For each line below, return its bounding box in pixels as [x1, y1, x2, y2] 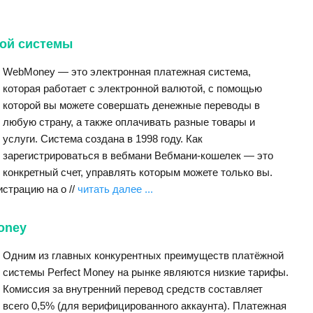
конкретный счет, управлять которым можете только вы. [3, 166, 272, 178]
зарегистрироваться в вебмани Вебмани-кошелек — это [3, 150, 273, 161]
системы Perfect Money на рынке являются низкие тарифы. [3, 266, 289, 278]
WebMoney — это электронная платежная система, [3, 66, 251, 78]
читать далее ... [78, 183, 153, 195]
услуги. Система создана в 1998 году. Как [3, 133, 203, 145]
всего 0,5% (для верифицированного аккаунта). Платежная [3, 300, 286, 312]
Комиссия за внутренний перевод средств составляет [3, 283, 263, 295]
